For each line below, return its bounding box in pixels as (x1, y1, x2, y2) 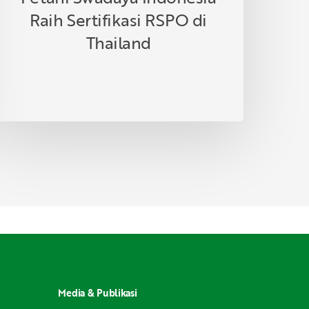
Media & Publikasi (58, 286, 137, 300)
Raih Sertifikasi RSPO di (30, 7, 207, 32)
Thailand (86, 30, 151, 54)
